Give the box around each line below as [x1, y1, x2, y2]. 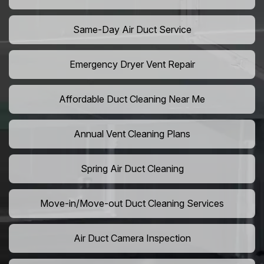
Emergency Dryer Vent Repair [69, 58, 195, 71]
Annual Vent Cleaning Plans [74, 128, 190, 140]
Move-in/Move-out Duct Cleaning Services [40, 197, 224, 210]
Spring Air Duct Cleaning [80, 163, 184, 175]
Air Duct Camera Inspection [73, 232, 191, 245]
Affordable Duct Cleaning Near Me [59, 93, 205, 105]
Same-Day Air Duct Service [72, 24, 192, 36]
